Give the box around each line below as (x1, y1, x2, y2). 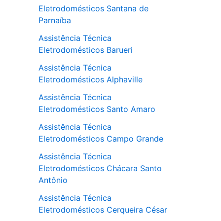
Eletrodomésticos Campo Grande (38, 134, 163, 144)
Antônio (38, 175, 68, 185)
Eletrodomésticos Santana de (38, 3, 148, 14)
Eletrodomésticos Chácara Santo (38, 163, 162, 174)
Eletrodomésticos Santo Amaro (38, 104, 155, 114)
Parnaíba (38, 15, 71, 26)
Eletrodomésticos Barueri (38, 45, 133, 55)
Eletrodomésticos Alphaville (38, 74, 143, 85)
